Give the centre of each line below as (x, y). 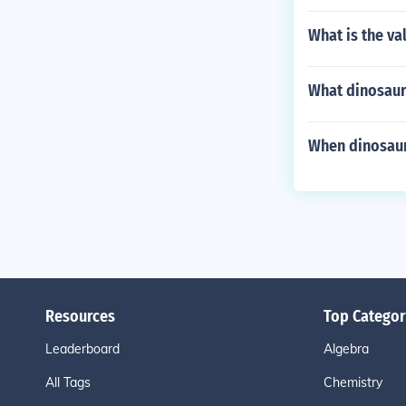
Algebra (346, 349)
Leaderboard (82, 349)
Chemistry (353, 382)
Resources (80, 316)
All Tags (68, 382)
